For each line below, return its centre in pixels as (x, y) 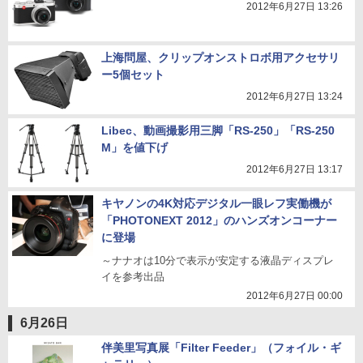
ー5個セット (133, 75)
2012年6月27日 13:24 (295, 96)
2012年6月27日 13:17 (295, 169)
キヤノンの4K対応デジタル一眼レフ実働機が (216, 203)
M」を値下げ (135, 147)
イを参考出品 (133, 277)
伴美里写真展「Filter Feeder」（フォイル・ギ (221, 348)
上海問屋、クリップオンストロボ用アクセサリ (220, 58)
